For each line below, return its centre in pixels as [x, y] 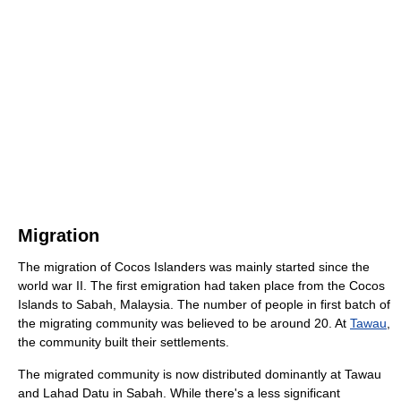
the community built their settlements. [124, 341]
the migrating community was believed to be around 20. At [184, 323]
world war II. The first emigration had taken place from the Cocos [201, 285]
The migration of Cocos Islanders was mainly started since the [194, 266]
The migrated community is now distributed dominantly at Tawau [200, 374]
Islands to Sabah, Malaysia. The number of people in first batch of [204, 304]
